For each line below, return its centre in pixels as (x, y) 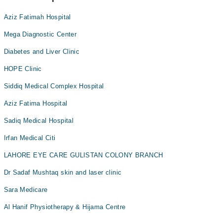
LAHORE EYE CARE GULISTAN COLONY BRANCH (83, 155)
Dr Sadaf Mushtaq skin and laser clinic (63, 172)
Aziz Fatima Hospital (36, 103)
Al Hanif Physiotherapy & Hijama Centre (65, 207)
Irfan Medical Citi (30, 138)
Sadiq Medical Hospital (39, 121)
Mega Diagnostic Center (40, 34)
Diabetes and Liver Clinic (42, 52)
